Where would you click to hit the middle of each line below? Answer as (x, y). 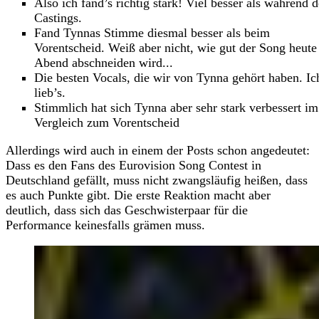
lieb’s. (50, 92)
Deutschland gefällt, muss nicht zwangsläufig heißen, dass (157, 180)
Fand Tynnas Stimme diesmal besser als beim (152, 32)
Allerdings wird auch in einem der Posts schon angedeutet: (158, 150)
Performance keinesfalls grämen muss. (105, 225)
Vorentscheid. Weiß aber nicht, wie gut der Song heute (176, 47)
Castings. (58, 17)
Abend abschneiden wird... (104, 62)
